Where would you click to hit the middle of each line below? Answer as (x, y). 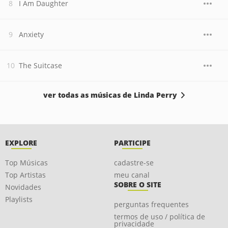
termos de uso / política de (160, 217)
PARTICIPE (132, 143)
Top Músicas (26, 163)
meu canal (132, 175)
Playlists (19, 199)
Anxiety (31, 34)
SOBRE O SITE (138, 184)
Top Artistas (25, 175)
